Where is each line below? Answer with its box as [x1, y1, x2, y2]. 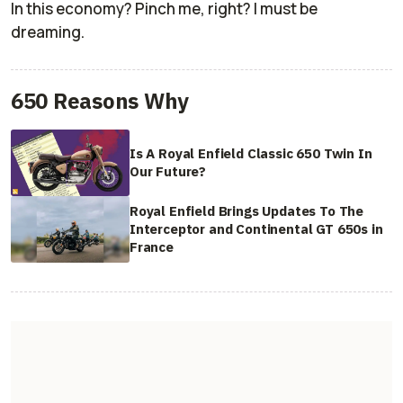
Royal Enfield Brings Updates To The [130, 202, 364, 220]
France [130, 238, 174, 256]
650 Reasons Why [11, 86, 190, 115]
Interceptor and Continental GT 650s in [130, 220, 383, 238]
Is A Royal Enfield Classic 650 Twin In [130, 145, 372, 163]
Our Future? [130, 163, 207, 181]
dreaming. [11, 22, 87, 42]
